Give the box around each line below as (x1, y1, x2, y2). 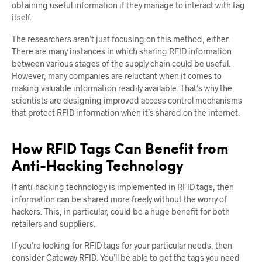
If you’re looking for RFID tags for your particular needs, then (12, 240, 232, 250)
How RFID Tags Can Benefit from (12, 143, 229, 157)
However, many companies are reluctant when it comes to (12, 70, 222, 81)
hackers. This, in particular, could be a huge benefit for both (12, 206, 230, 216)
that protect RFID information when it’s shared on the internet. (12, 107, 240, 118)
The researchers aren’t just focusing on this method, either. (12, 33, 230, 44)
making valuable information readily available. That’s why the (12, 82, 232, 93)
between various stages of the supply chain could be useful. (12, 58, 230, 68)
